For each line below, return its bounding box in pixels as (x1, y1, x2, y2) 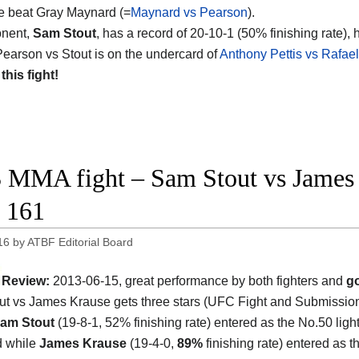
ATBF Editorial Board (27, 236, 134, 249)
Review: (2, 274, 50, 288)
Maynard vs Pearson (131, 6, 248, 20)
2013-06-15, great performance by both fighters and (50, 274, 346, 288)
